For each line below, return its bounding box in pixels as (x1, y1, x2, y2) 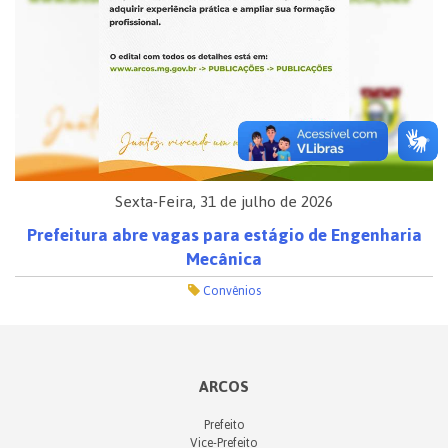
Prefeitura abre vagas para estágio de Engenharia (26, 218, 422, 252)
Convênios (199, 279, 261, 303)
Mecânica (186, 242, 262, 276)
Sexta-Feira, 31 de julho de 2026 (115, 186, 333, 217)
